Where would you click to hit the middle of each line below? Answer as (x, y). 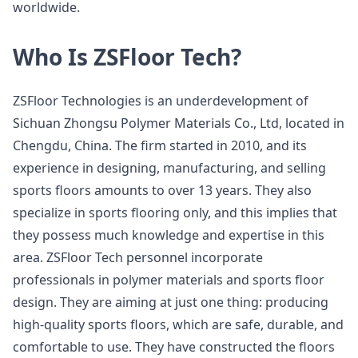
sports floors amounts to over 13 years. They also (162, 190)
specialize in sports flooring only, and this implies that (175, 213)
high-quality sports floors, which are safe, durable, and (178, 324)
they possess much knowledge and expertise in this (169, 235)
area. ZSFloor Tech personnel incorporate (138, 257)
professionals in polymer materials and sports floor (169, 280)
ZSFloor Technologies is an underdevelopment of (161, 101)
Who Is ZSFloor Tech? (127, 57)
